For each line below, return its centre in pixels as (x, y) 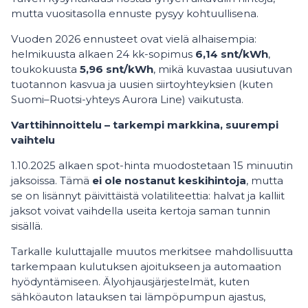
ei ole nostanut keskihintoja (169, 180)
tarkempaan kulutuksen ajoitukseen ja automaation (146, 266)
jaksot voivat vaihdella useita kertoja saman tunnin (141, 211)
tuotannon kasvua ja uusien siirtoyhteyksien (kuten (142, 84)
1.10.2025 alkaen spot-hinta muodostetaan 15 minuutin (152, 165)
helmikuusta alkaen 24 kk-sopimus (103, 54)
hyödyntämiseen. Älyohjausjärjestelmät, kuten (130, 282)
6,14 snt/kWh (232, 54)
